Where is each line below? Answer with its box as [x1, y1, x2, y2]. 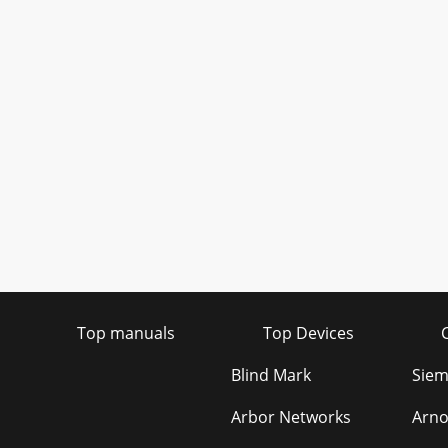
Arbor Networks [230, 406, 351, 428]
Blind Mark [230, 364, 311, 386]
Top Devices [262, 322, 354, 344]
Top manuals [77, 322, 175, 344]
